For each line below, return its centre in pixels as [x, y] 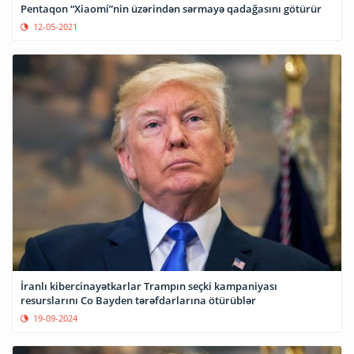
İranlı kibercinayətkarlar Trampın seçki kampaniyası [149, 286]
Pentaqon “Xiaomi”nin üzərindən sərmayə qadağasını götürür [171, 9]
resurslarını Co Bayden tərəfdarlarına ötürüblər [138, 301]
